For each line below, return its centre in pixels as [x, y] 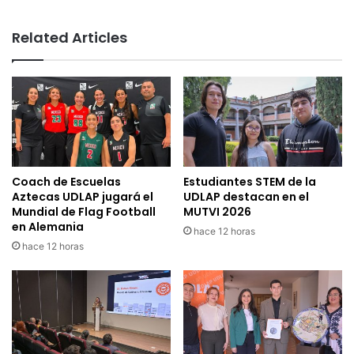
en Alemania [48, 226]
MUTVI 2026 [217, 211]
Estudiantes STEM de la [250, 181]
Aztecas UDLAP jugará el [83, 196]
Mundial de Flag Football [84, 211]
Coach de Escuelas [66, 181]
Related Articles [70, 38]
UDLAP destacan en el [246, 196]
